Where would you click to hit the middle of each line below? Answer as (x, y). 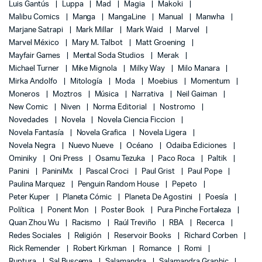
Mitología (87, 82)
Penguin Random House (119, 185)
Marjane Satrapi (37, 30)
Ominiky (24, 159)
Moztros (68, 95)
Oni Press (67, 159)
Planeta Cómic (88, 198)
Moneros (25, 95)
